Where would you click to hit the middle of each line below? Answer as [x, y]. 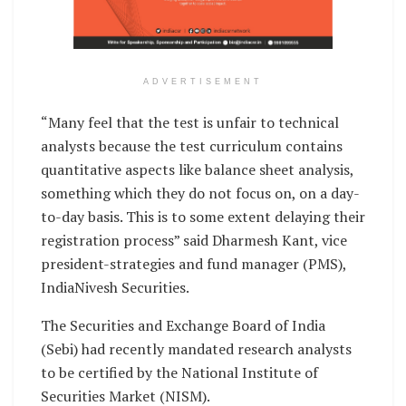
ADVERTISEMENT [203, 82]
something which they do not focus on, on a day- [200, 193]
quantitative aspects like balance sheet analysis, [197, 170]
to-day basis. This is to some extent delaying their [203, 217]
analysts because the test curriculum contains [192, 146]
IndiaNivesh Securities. [115, 288]
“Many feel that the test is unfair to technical [190, 123]
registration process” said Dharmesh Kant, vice [194, 241]
